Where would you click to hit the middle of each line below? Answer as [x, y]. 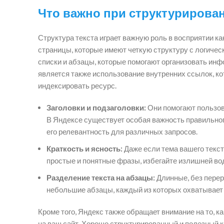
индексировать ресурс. [77, 85]
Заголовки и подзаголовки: [96, 107]
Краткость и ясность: [84, 148]
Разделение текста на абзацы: [101, 177]
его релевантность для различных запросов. [122, 131]
